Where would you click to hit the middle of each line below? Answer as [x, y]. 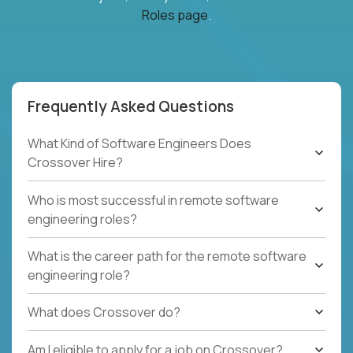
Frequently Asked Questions [131, 106]
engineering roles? [82, 219]
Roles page [175, 15]
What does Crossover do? [104, 312]
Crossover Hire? [75, 163]
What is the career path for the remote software [167, 256]
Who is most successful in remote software [153, 200]
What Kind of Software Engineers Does [139, 144]
